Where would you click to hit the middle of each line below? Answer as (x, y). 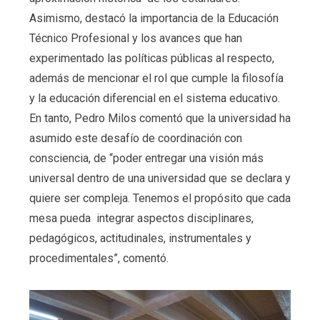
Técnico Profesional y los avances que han (135, 39)
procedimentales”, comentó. (99, 259)
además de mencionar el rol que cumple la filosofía (156, 79)
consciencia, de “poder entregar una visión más (146, 159)
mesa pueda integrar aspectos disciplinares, (141, 219)
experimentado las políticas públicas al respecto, (151, 59)
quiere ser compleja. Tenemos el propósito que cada (160, 199)
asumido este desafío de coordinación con (135, 139)
